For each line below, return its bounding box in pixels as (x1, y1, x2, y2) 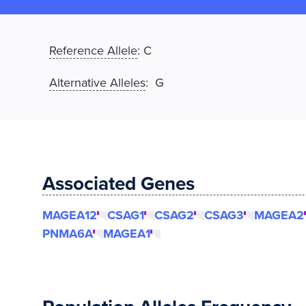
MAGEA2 (254, 208, 304, 223)
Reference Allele (49, 43, 137, 58)
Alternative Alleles (49, 75, 145, 90)
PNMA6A (42, 226, 93, 241)
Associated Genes (42, 172, 195, 195)
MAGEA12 (42, 208, 97, 223)
